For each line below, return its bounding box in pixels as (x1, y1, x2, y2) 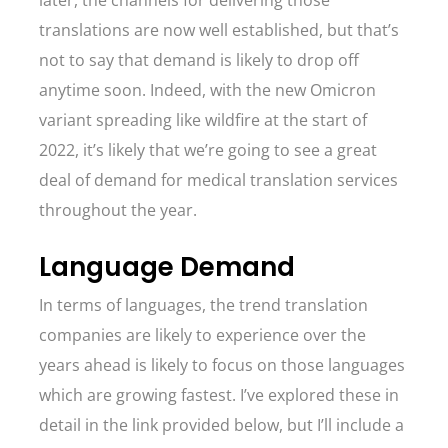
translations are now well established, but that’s (39, 19, 399, 41)
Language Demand (39, 249, 295, 285)
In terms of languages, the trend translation (39, 294, 368, 316)
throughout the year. (39, 199, 201, 221)
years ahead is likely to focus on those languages (39, 354, 405, 376)
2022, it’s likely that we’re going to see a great (39, 139, 377, 161)
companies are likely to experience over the (39, 324, 366, 346)
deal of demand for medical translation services (39, 169, 398, 191)
